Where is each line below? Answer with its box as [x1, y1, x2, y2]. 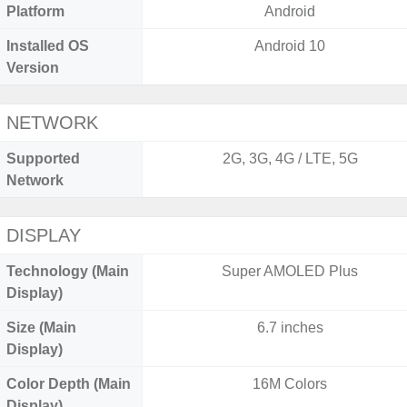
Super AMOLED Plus [222, 263, 359, 279]
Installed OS [6, 38, 89, 54]
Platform [6, 4, 65, 19]
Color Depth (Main [6, 376, 131, 392]
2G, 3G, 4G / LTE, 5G [222, 151, 358, 166]
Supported [6, 151, 80, 166]
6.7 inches [256, 320, 323, 335]
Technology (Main [6, 263, 129, 279]
